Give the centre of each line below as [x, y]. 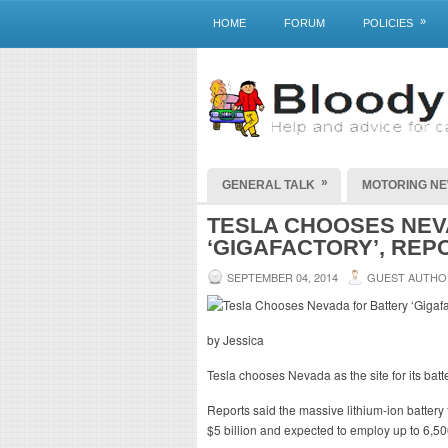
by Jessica [235, 339]
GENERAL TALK [268, 185]
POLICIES [388, 23]
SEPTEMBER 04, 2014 [282, 277]
